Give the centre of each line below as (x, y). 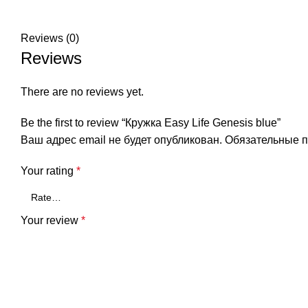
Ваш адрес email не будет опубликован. (121, 140)
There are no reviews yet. (82, 92)
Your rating (48, 171)
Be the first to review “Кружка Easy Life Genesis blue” (151, 123)
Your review (51, 221)
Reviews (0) (50, 38)
